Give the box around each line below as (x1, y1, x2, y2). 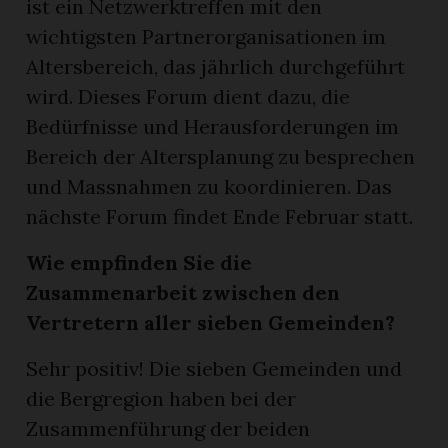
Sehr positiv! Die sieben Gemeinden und (26, 355, 403, 381)
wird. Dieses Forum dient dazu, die (26, 83, 351, 109)
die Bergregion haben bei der (26, 385, 297, 411)
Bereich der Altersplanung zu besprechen (26, 143, 416, 169)
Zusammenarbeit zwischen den (26, 279, 341, 305)
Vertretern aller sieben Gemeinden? (26, 309, 396, 335)
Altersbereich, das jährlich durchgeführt (26, 53, 406, 79)
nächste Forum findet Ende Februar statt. (26, 203, 414, 229)
